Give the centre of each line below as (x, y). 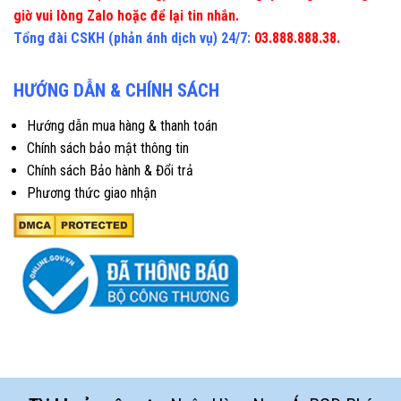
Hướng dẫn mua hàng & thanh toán (122, 126)
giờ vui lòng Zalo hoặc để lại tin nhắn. (126, 16)
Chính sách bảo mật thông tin (108, 149)
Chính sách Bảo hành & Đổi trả (110, 171)
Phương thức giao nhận (92, 193)
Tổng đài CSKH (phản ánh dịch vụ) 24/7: (132, 38)
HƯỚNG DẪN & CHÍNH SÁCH (116, 91)
